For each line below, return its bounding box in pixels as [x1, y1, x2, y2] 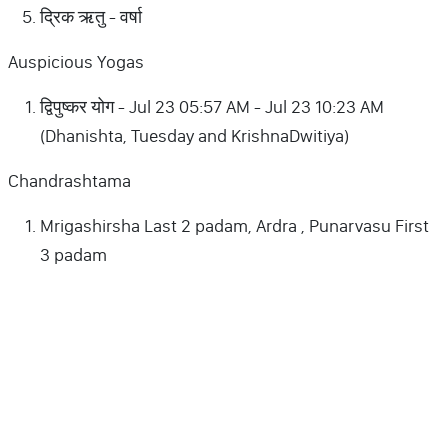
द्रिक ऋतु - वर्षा [40, 5, 142, 28]
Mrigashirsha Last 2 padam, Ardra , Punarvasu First [40, 214, 429, 237]
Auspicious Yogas [8, 50, 144, 73]
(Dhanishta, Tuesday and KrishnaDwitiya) [40, 124, 349, 147]
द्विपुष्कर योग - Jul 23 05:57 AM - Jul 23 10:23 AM [40, 95, 384, 118]
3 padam [40, 243, 107, 266]
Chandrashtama [8, 169, 131, 192]
